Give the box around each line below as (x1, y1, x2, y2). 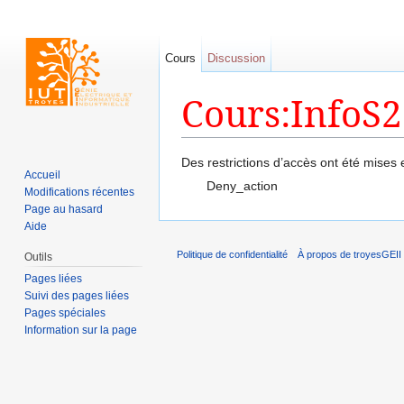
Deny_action (207, 178, 278, 193)
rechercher (294, 137, 356, 152)
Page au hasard (24, 202, 104, 216)
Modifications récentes (24, 185, 135, 198)
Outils (24, 250, 53, 263)
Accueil (24, 168, 61, 181)
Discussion (207, 51, 266, 65)
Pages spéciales (24, 306, 106, 319)
